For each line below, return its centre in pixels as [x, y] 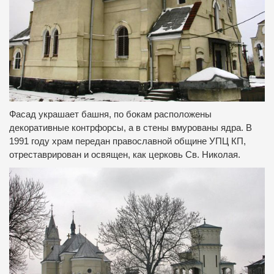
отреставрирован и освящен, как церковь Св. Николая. [125, 155]
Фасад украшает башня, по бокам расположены [110, 115]
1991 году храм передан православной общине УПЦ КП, [128, 142]
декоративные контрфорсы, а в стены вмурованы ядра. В [131, 128]
